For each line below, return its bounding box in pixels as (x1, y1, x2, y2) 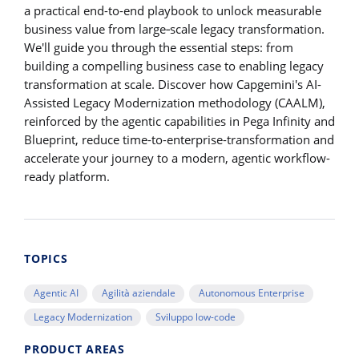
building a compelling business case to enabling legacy (24, 58, 324, 75)
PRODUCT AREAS (24, 341, 125, 357)
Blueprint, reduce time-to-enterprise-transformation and (24, 131, 334, 148)
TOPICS (24, 252, 68, 267)
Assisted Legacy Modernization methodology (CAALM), (24, 95, 325, 111)
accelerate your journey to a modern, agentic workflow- (24, 150, 330, 167)
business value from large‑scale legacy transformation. (24, 21, 325, 38)
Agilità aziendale (101, 286, 175, 301)
